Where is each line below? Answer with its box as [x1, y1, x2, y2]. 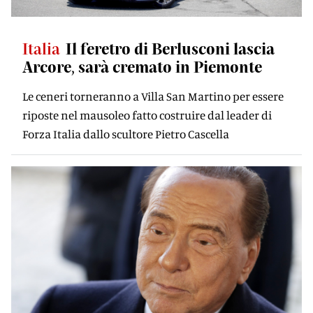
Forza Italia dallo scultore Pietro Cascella [22, 126, 229, 141]
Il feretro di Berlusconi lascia [66, 39, 275, 57]
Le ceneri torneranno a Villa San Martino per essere [22, 89, 284, 103]
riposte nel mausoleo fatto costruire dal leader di [22, 108, 272, 122]
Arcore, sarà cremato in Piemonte [22, 57, 262, 75]
